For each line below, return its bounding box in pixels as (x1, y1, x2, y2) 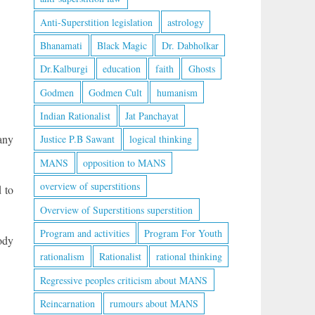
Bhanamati (40, 38, 83, 52)
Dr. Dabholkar (161, 38, 219, 52)
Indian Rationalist (40, 109, 111, 122)
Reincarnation (40, 297, 96, 310)
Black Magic (96, 38, 147, 52)
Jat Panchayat (124, 109, 179, 122)
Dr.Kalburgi (40, 62, 89, 76)
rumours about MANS (109, 297, 198, 310)
